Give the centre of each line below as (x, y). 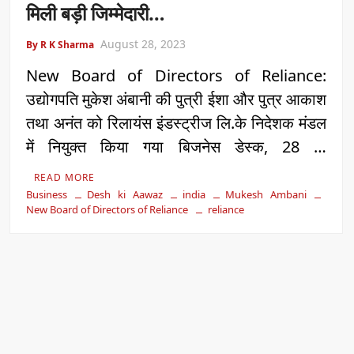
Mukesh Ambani (265, 194)
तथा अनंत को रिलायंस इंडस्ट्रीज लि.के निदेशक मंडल (176, 122)
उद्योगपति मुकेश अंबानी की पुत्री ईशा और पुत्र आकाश (176, 99)
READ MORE (65, 177)
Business (47, 194)
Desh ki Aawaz (125, 194)
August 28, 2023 (143, 43)
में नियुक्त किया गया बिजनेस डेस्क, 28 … (176, 146)
